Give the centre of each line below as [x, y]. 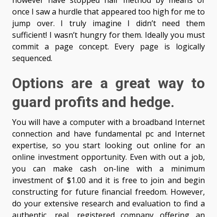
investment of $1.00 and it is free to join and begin [108, 180]
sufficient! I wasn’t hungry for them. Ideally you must [108, 35]
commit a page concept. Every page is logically [108, 47]
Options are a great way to [108, 83]
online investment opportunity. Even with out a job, [108, 157]
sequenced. [32, 58]
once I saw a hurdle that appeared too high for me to [108, 12]
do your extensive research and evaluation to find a [108, 204]
